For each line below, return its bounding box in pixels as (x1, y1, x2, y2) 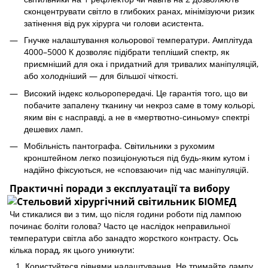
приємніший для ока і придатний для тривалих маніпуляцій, (24, 58, 258, 70)
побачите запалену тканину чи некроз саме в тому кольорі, (24, 99, 255, 111)
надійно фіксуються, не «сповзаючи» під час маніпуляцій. (24, 164, 249, 176)
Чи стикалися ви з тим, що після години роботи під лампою (10, 208, 242, 220)
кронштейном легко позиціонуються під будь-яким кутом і (24, 152, 249, 164)
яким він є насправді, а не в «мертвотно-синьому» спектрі (24, 111, 249, 123)
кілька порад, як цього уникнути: (10, 243, 135, 255)
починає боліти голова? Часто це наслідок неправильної (10, 220, 230, 232)
